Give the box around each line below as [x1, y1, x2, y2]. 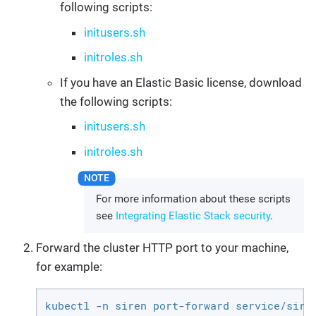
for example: [36, 260, 102, 274]
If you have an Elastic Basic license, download [60, 75, 302, 90]
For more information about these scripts [96, 192, 291, 205]
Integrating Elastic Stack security [116, 209, 270, 222]
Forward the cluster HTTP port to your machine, [36, 241, 288, 255]
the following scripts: [60, 94, 172, 109]
